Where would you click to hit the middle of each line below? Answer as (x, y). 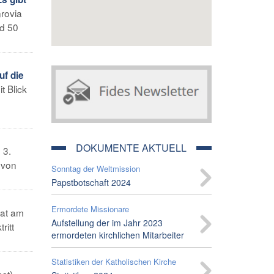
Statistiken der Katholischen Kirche (113, 261)
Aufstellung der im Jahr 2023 (107, 222)
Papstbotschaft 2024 (91, 182)
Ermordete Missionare (90, 209)
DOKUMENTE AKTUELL (131, 147)
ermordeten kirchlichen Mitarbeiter (117, 235)
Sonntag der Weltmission (95, 168)
